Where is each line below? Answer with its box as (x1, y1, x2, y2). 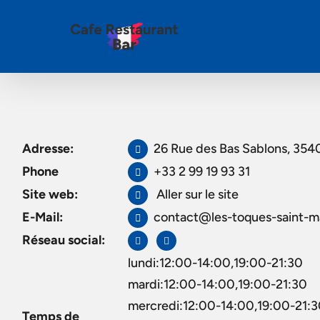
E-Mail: (22, 209, 63, 225)
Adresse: (22, 141, 74, 156)
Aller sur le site (154, 186, 239, 202)
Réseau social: (22, 232, 105, 248)
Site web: (22, 186, 78, 202)
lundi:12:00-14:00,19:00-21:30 (128, 255, 303, 271)
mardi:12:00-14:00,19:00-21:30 (128, 276, 307, 292)
